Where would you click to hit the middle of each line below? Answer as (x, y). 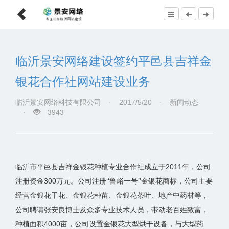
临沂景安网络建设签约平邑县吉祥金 (113, 61)
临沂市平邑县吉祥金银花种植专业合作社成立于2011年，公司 (113, 167)
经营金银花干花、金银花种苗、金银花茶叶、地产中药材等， (112, 195)
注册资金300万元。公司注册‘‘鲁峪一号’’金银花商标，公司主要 (114, 181)
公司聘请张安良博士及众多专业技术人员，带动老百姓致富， (112, 210)
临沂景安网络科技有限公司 (58, 102)
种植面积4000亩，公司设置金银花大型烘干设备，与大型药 (109, 224)
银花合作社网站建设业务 (83, 82)
